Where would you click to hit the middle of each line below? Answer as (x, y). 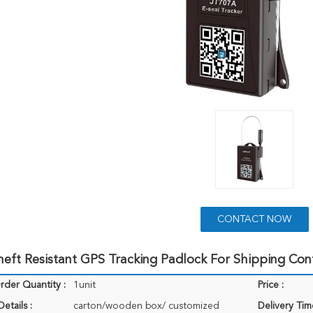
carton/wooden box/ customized (146, 306)
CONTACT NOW (254, 219)
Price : (271, 285)
